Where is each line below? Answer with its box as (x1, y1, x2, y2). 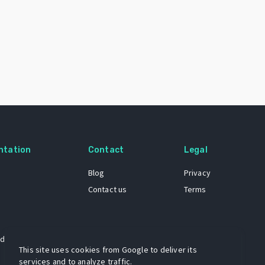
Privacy (183, 167, 211, 178)
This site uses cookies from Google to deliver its (19, 244, 197, 255)
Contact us (88, 183, 127, 195)
